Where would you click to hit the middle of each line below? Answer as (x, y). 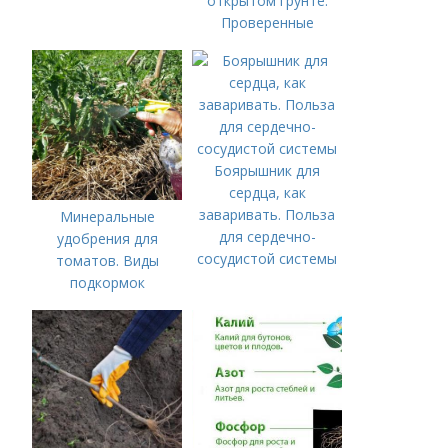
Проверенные (267, 23)
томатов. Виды (107, 261)
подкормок (107, 283)
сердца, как (267, 193)
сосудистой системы (267, 259)
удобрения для (107, 239)
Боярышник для (267, 171)
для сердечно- (267, 237)
